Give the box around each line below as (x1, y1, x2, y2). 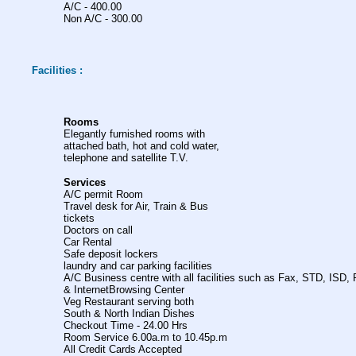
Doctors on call (64, 224, 133, 236)
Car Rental (64, 236, 112, 248)
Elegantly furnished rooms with (64, 128, 208, 140)
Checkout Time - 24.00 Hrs (64, 319, 188, 331)
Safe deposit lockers (64, 248, 158, 260)
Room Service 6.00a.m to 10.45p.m (64, 331, 227, 343)
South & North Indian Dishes (64, 308, 195, 319)
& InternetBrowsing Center (64, 284, 184, 296)
